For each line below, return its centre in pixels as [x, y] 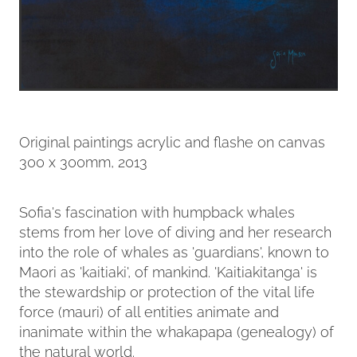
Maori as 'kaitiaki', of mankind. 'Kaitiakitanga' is [168, 271]
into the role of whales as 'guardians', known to [174, 251]
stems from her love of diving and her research [175, 231]
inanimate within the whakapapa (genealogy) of [177, 331]
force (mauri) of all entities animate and [149, 311]
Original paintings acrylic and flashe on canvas [172, 141]
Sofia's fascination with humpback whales [157, 211]
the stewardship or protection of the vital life [167, 291]
